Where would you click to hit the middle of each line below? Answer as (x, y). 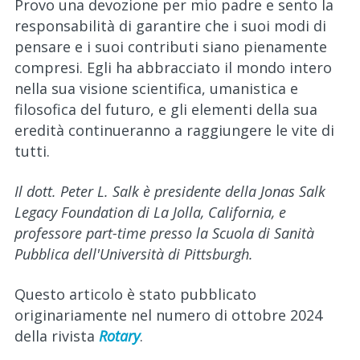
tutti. (32, 151)
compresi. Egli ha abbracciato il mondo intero (173, 67)
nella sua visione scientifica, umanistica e (156, 88)
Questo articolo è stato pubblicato (135, 294)
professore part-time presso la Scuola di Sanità (164, 233)
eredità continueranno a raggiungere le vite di (174, 130)
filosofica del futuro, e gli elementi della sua (166, 109)
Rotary (119, 336)
